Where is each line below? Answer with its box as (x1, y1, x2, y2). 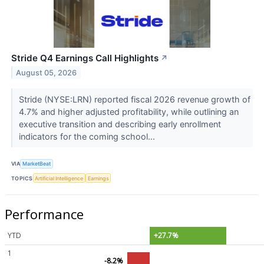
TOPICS (11, 174, 33, 181)
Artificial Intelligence (35, 174, 84, 181)
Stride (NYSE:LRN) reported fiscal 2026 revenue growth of (18, 94, 250, 104)
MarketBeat (22, 160, 51, 167)
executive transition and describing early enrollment (18, 118, 221, 129)
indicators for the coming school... (18, 131, 157, 141)
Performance (5, 204, 84, 223)
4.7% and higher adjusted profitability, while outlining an (18, 106, 239, 117)
